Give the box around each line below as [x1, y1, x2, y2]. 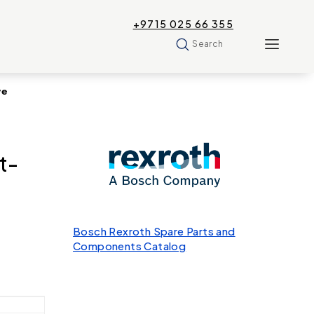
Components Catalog [73, 239, 186, 252]
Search [192, 38, 224, 49]
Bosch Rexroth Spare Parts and [73, 224, 235, 238]
